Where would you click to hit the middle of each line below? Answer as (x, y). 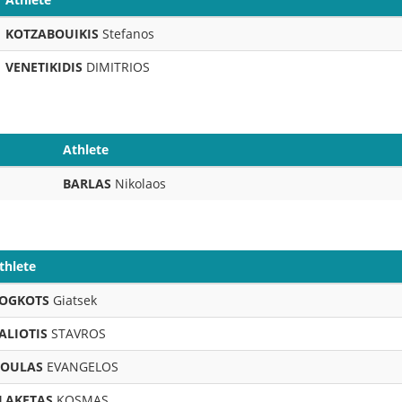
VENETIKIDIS (46, 67)
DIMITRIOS (118, 67)
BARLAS (87, 184)
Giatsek (73, 300)
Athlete (86, 149)
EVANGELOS (81, 367)
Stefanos (127, 34)
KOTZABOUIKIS (52, 34)
